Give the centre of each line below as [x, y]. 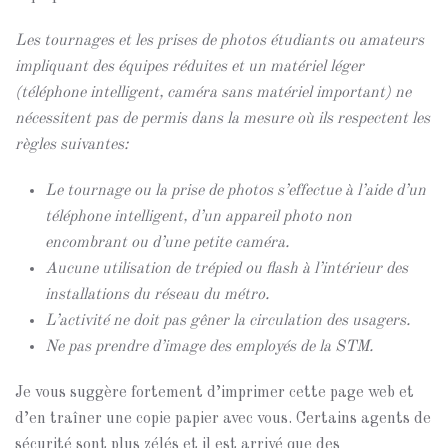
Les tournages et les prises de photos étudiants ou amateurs [219, 41]
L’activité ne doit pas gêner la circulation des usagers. [229, 321]
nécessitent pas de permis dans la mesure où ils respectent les [222, 119]
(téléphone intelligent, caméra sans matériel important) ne [213, 93]
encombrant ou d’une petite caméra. [167, 243]
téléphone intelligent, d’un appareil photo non [198, 217]
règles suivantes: [71, 145]
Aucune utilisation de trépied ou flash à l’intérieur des [226, 269]
